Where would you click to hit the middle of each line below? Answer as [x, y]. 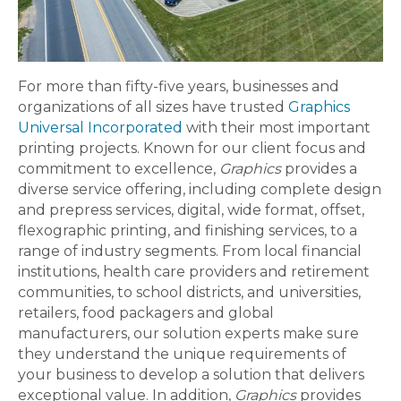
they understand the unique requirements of [182, 354]
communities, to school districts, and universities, [189, 292]
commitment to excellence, [119, 169]
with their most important [277, 128]
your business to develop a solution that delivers [191, 375]
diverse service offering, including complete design [200, 189]
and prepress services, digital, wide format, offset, [191, 210]
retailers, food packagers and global [146, 313]
